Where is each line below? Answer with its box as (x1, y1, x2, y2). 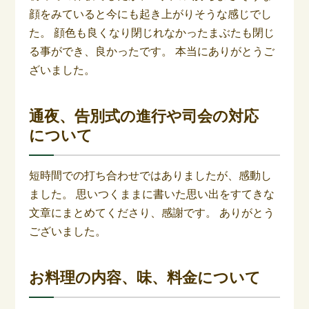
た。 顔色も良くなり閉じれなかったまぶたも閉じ (29, 26, 275, 39)
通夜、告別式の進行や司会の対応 (29, 107, 275, 125)
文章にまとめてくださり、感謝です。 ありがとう (29, 206, 275, 219)
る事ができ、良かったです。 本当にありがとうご (29, 45, 275, 57)
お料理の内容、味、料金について (29, 268, 261, 286)
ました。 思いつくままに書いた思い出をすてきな (29, 188, 275, 200)
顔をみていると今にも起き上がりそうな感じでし (29, 8, 272, 20)
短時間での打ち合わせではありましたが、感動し (29, 169, 272, 181)
